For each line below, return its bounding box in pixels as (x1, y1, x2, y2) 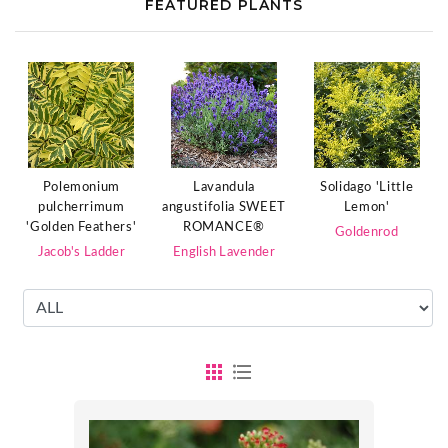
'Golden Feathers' (26, 220, 137, 234)
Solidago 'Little (319, 181, 414, 194)
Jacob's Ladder (37, 245, 126, 259)
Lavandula (193, 181, 255, 194)
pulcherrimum (37, 200, 125, 214)
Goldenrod (335, 226, 399, 239)
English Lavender (172, 246, 276, 259)
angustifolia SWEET (162, 201, 286, 214)
